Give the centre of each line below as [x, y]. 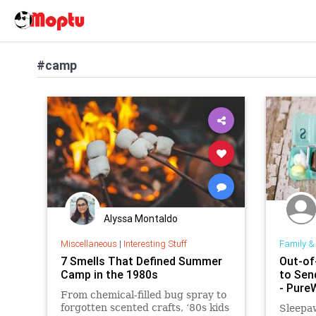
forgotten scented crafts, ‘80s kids [145, 307]
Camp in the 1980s [109, 274]
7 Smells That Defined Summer [141, 261]
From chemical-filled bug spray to [143, 294]
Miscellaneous [89, 243]
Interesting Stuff [155, 243]
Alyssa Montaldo [141, 219]
